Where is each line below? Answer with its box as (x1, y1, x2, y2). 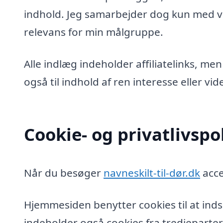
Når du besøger (24, 166, 104, 180)
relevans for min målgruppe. (24, 25, 163, 39)
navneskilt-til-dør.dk (104, 166, 200, 180)
